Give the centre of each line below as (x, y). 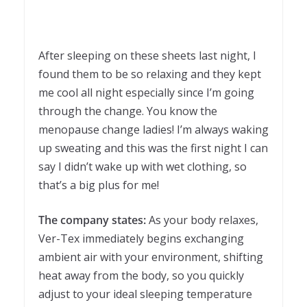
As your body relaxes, (202, 220)
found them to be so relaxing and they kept (150, 74)
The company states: (92, 220)
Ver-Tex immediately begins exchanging (141, 239)
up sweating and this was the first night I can (153, 148)
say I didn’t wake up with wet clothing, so (143, 167)
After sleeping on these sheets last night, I (147, 56)
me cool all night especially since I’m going (146, 93)
